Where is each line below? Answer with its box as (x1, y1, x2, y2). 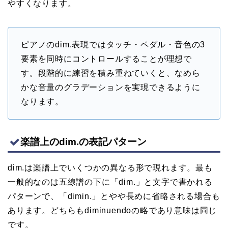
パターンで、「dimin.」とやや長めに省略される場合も (8, 192, 220, 201)
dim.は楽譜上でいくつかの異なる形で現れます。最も (8, 163, 213, 173)
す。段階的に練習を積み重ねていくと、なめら (21, 69, 201, 78)
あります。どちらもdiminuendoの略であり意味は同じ (8, 206, 217, 215)
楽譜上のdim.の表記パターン (20, 136, 147, 148)
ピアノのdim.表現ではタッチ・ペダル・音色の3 (21, 40, 206, 49)
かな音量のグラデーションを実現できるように (21, 83, 201, 92)
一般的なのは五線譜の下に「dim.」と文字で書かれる (8, 178, 213, 187)
